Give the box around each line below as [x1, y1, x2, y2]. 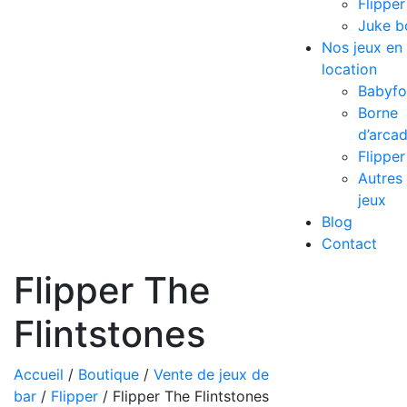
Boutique [78, 364, 139, 383]
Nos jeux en [321, 37, 402, 56]
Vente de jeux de [154, 364, 269, 383]
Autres [357, 168, 402, 187]
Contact [321, 233, 377, 253]
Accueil [14, 364, 64, 383]
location [321, 59, 377, 78]
